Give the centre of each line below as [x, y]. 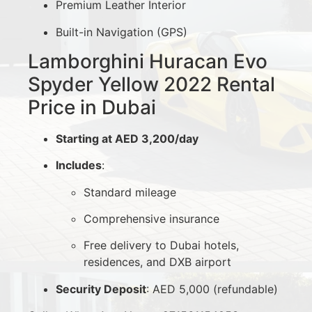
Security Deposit [101, 289]
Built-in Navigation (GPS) [122, 32]
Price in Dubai [92, 107]
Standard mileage [130, 192]
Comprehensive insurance [151, 219]
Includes [79, 165]
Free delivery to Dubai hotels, [161, 245]
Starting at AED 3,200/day [127, 138]
